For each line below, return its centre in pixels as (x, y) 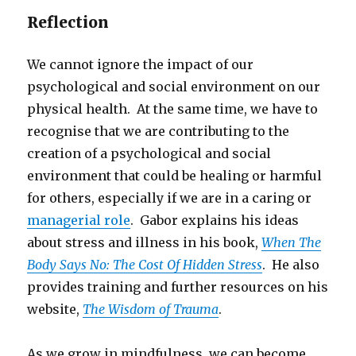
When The (292, 242)
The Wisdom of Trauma (151, 309)
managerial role (79, 220)
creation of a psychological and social (149, 153)
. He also (291, 264)
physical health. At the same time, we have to (173, 108)
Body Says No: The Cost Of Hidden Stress (145, 264)
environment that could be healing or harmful (175, 175)
